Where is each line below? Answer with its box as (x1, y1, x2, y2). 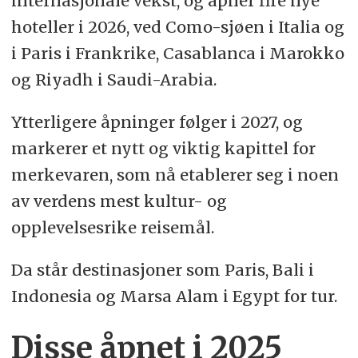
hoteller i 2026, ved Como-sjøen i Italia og (10, 17, 344, 38)
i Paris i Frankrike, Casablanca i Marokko (10, 43, 344, 64)
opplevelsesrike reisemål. (10, 217, 214, 238)
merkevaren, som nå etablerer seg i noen (10, 165, 339, 185)
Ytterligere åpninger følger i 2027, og (10, 112, 303, 133)
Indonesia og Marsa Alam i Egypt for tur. (10, 286, 337, 307)
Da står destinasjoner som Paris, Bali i (10, 260, 314, 280)
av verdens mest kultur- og (10, 191, 227, 212)
